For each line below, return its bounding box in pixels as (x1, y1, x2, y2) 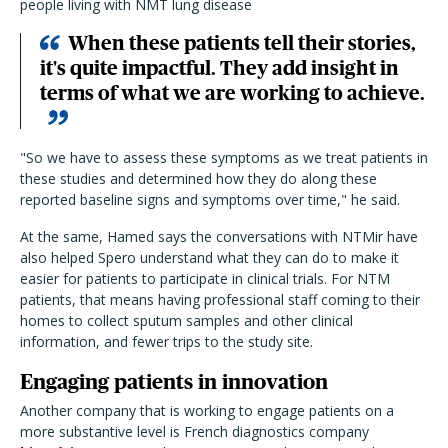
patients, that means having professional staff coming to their (20, 290, 420, 310)
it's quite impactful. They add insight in (40, 57, 399, 80)
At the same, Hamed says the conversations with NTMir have (20, 227, 418, 247)
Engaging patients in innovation (20, 370, 328, 394)
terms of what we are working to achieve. (40, 82, 425, 105)
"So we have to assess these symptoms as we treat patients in (20, 148, 428, 168)
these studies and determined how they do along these (20, 169, 377, 189)
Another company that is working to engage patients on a (20, 401, 394, 421)
